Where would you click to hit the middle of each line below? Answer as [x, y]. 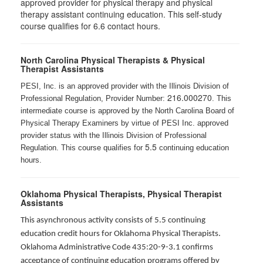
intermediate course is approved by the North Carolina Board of [127, 111]
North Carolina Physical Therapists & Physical [113, 60]
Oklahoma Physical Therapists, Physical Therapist [121, 194]
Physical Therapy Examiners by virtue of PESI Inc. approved [124, 123]
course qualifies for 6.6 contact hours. [90, 26]
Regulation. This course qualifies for [83, 148]
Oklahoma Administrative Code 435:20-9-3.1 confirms [117, 248]
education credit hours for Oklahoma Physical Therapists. [121, 234]
